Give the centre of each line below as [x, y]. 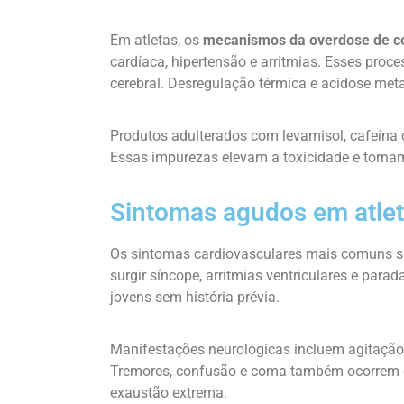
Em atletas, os [156, 40]
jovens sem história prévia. [195, 297]
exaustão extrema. [169, 392]
